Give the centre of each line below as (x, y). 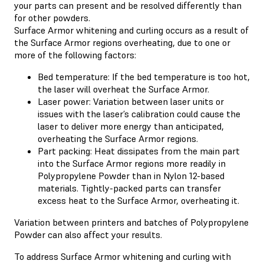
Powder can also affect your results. (88, 234)
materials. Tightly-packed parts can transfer (129, 188)
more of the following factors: (75, 55)
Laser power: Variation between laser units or (131, 101)
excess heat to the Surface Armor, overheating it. (138, 200)
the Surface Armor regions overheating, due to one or (122, 42)
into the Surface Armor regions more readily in (132, 163)
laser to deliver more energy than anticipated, (131, 126)
